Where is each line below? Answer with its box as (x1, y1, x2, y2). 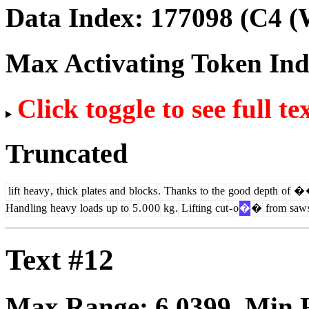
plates (79, 184, 106, 197)
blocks (126, 184, 157, 197)
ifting (189, 201, 212, 214)
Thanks (161, 184, 197, 197)
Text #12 (6, 243, 114, 276)
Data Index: (6, 2, 150, 32)
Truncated (6, 137, 128, 169)
